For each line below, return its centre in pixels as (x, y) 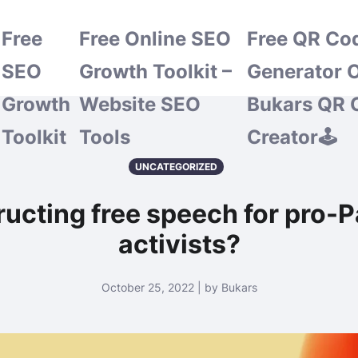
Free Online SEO (155, 39)
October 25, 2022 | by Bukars (179, 287)
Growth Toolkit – (156, 72)
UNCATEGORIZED (176, 167)
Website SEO (140, 104)
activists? (179, 244)
